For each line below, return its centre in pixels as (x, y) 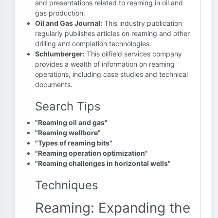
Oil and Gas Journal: (69, 23)
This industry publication (142, 23)
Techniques (67, 185)
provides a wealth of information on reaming (105, 64)
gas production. (60, 13)
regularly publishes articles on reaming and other (112, 33)
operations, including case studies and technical (111, 74)
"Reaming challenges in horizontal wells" (103, 163)
